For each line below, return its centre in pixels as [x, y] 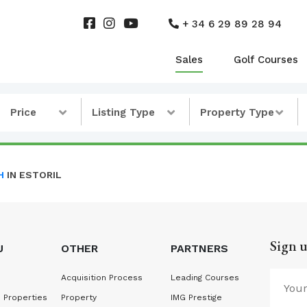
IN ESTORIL [33, 175]
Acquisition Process [101, 278]
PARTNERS [199, 248]
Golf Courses [266, 60]
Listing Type [123, 112]
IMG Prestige [196, 297]
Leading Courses [205, 278]
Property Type [237, 112]
